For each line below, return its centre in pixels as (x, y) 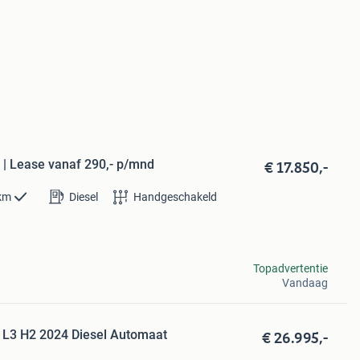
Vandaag (305, 282)
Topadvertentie (290, 268)
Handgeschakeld (176, 196)
